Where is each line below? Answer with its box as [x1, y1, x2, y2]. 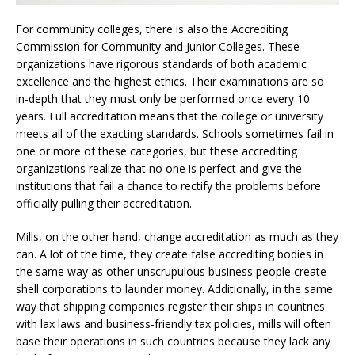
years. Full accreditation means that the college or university [16, 109, 323, 124]
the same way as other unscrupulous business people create [16, 264, 326, 280]
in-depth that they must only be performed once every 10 [16, 91, 310, 107]
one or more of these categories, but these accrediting [16, 143, 297, 159]
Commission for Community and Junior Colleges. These [16, 39, 300, 55]
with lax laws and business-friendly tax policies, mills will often [16, 316, 331, 332]
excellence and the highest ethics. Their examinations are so [16, 74, 324, 90]
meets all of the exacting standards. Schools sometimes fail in [16, 126, 334, 142]
